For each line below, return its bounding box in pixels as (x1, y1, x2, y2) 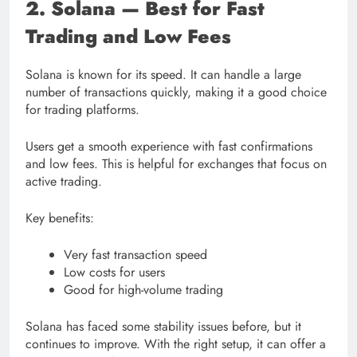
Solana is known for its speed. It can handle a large (25, 65, 301, 84)
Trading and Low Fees (25, 22, 231, 51)
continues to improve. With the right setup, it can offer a (25, 335, 326, 354)
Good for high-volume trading (64, 280, 223, 300)
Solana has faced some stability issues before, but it (25, 317, 301, 336)
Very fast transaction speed (64, 245, 207, 265)
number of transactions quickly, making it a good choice (25, 83, 327, 102)
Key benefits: (25, 209, 94, 228)
